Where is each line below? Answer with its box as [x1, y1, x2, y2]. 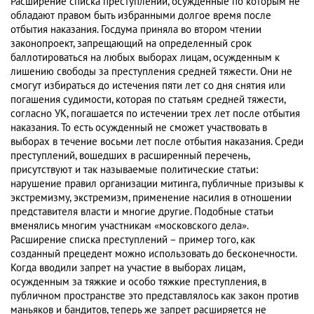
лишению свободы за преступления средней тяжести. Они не [11, 65, 292, 78]
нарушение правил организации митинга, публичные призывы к [11, 177, 303, 191]
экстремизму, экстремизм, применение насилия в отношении [11, 191, 292, 205]
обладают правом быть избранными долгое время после [11, 9, 271, 22]
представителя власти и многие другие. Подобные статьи [11, 205, 273, 219]
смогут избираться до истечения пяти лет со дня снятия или [11, 79, 285, 93]
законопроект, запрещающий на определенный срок [11, 37, 252, 50]
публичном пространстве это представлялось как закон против [11, 289, 299, 303]
